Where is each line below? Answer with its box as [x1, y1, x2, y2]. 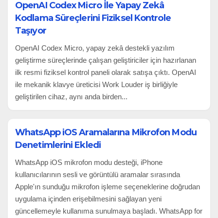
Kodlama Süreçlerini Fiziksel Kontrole [15, 12, 171, 23]
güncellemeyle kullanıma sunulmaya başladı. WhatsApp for [15, 206, 202, 215]
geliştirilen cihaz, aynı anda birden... [15, 92, 127, 101]
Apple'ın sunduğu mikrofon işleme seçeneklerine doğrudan [15, 182, 200, 191]
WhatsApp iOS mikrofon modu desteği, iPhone [15, 158, 163, 166]
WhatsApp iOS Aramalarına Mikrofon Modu [15, 127, 197, 138]
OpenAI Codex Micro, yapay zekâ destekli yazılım [15, 43, 175, 52]
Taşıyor [15, 25, 46, 36]
